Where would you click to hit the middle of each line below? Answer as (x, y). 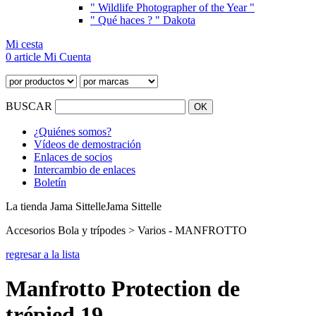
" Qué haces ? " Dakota (143, 20)
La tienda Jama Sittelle (56, 206)
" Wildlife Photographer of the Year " (172, 7)
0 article (25, 57)
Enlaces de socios (73, 157)
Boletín (50, 182)
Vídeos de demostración (87, 144)
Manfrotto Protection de (123, 289)
